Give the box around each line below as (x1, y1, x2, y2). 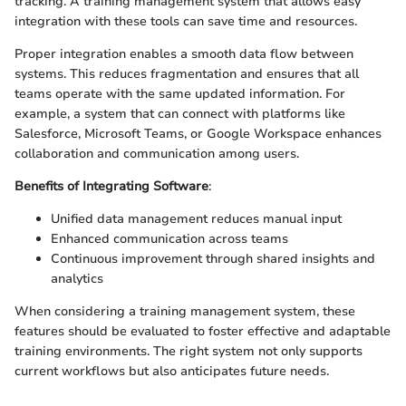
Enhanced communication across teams (51, 229, 288, 247)
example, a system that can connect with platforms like (14, 104, 345, 122)
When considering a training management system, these (14, 302, 355, 320)
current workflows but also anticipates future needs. (14, 362, 329, 380)
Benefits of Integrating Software (14, 177, 208, 195)
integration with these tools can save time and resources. (14, 12, 357, 30)
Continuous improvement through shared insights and (51, 249, 375, 267)
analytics (51, 269, 103, 287)
